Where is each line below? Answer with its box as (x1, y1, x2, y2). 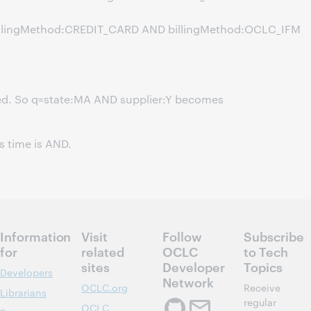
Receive (244, 280, 280, 294)
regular (244, 295, 276, 309)
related (81, 242, 124, 260)
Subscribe (244, 227, 304, 244)
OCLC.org (81, 280, 128, 294)
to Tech (244, 242, 288, 260)
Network (162, 273, 214, 290)
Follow (162, 227, 202, 244)
